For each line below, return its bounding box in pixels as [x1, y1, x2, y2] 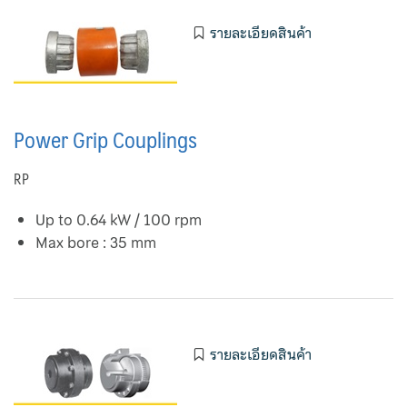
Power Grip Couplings [14, 121, 197, 158]
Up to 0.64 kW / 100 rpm [35, 207, 202, 232]
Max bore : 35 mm [35, 230, 156, 254]
